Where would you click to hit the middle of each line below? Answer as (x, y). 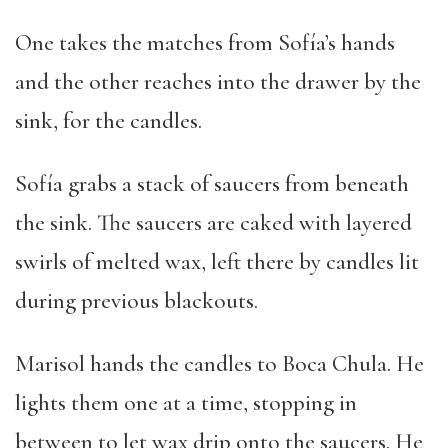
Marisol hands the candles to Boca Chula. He (219, 364)
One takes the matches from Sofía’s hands (205, 43)
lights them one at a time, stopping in (186, 403)
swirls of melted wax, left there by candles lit (217, 262)
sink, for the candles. (108, 121)
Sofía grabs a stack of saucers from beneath (212, 184)
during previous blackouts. (136, 301)
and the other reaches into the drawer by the (218, 82)
